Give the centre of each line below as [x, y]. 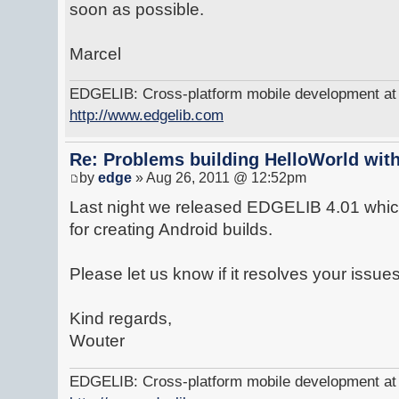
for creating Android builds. [171, 230]
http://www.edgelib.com [147, 115]
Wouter [97, 341]
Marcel [95, 53]
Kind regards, [121, 319]
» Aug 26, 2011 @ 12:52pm [219, 178]
